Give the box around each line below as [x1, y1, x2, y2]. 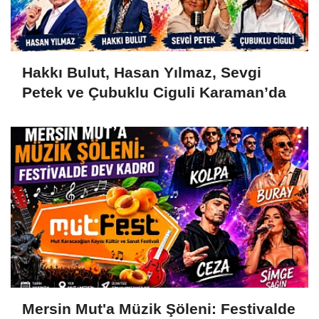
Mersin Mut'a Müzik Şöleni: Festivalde [22, 300, 296, 318]
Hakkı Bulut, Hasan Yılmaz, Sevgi [22, 64, 261, 81]
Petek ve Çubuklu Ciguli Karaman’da [22, 84, 286, 101]
